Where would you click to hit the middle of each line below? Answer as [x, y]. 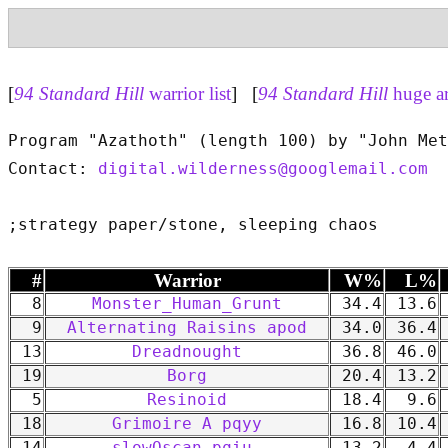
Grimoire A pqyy [187, 424]
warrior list [187, 93]
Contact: [53, 169]
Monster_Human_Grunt [187, 304]
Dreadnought [187, 352]
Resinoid [187, 400]
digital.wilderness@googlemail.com [263, 169]
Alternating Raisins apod [187, 328]
